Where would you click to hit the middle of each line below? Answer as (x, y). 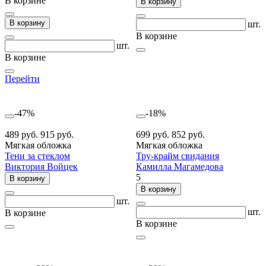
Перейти (22, 78)
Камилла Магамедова (180, 166)
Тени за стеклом (37, 156)
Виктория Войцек (41, 166)
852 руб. (188, 134)
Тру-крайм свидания (178, 156)
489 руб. (23, 134)
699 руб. (154, 134)
